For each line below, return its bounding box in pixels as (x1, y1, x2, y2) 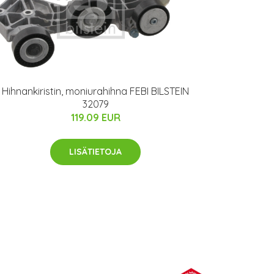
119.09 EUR (70, 111, 120, 124)
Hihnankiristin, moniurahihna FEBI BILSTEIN (2, 84, 189, 97)
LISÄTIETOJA (69, 146, 122, 157)
